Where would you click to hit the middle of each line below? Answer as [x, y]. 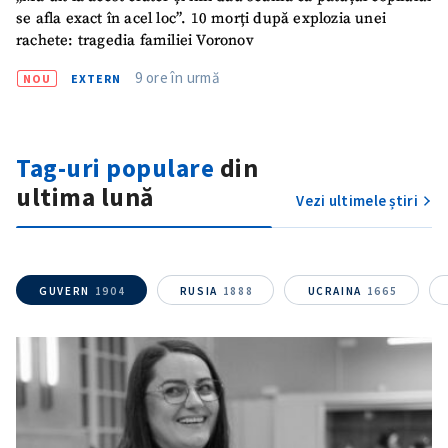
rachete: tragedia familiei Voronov [135, 40]
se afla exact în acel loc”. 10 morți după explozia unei [201, 18]
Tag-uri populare [115, 167]
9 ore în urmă [178, 77]
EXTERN [96, 78]
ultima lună [85, 196]
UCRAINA [334, 290]
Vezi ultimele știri [357, 200]
